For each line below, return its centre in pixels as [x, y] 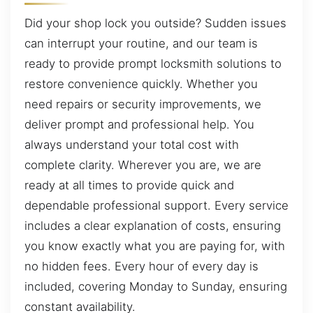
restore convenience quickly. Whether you [141, 84]
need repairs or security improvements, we [143, 104]
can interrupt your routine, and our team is [141, 44]
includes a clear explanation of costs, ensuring [153, 226]
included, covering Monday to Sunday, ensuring [156, 287]
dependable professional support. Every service [156, 206]
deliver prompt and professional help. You [139, 125]
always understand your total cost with [132, 145]
